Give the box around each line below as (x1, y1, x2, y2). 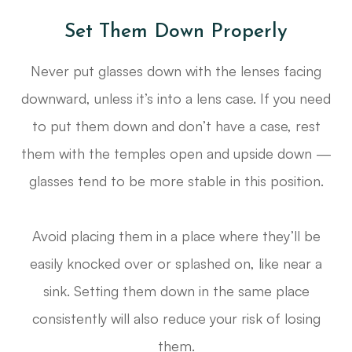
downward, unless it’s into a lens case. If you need (21, 90, 331, 108)
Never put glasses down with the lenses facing (31, 62, 321, 80)
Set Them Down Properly (64, 22, 288, 42)
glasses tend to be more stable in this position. (28, 172, 324, 190)
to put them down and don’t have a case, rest (31, 117, 321, 135)
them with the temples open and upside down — (20, 145, 332, 163)
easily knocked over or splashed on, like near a (30, 255, 322, 273)
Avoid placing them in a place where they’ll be (31, 227, 321, 245)
